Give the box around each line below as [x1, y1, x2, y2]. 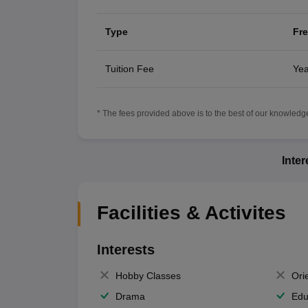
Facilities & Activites [96, 201, 286, 223]
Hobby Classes [115, 269, 181, 281]
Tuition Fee [104, 63, 154, 74]
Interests [96, 241, 155, 257]
